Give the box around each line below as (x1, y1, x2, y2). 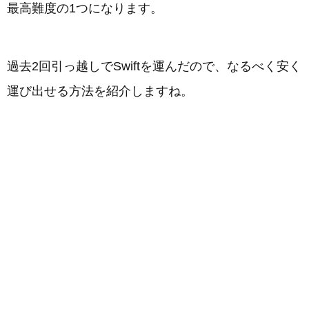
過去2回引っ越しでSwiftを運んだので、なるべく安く (7, 59, 301, 73)
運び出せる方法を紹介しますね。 (7, 84, 193, 98)
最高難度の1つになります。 (7, 1, 163, 15)
